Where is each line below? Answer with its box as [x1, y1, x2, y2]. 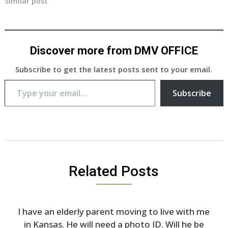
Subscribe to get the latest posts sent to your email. [15, 64, 213, 74]
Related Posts [69, 162, 159, 180]
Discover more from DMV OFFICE [30, 44, 198, 57]
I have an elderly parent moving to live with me [18, 205, 210, 217]
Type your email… [4, 74, 30, 84]
